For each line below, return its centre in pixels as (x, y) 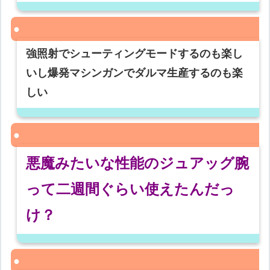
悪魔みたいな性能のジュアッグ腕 (138, 163)
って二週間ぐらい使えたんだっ (130, 189)
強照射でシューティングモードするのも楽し (135, 54)
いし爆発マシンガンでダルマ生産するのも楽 (135, 73)
